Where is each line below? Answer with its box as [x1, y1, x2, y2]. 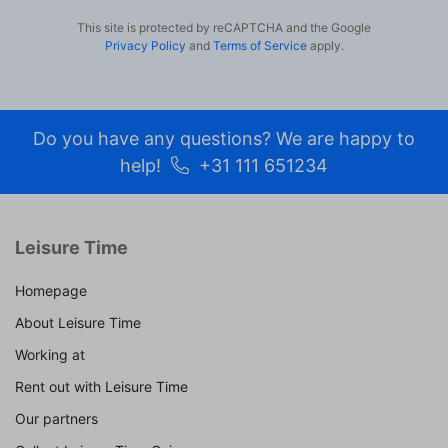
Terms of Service [212, 38, 307, 53]
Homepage [15, 282, 87, 299]
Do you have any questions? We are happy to [33, 128, 415, 149]
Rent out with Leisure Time [15, 378, 188, 395]
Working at [15, 346, 85, 363]
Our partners [15, 410, 98, 427]
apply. [306, 38, 344, 53]
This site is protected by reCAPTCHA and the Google [77, 20, 371, 35]
